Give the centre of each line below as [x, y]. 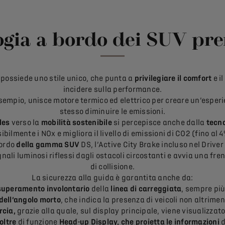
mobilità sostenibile [76, 123]
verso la [25, 123]
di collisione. [113, 167]
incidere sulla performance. [113, 90]
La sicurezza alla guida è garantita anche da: [113, 178]
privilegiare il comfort [173, 79]
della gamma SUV [47, 145]
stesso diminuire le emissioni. [113, 112]
